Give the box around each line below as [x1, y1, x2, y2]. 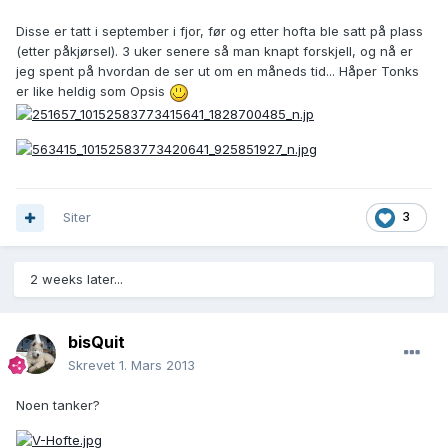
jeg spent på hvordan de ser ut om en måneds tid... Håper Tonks [16, 63, 419, 80]
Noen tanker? [16, 397, 100, 414]
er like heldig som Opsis [16, 83, 169, 100]
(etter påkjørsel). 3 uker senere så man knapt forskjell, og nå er [16, 43, 413, 60]
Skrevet [68, 357, 119, 374]
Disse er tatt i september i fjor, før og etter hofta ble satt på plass [16, 23, 423, 40]
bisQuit [68, 332, 125, 353]
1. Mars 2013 [119, 357, 195, 374]
